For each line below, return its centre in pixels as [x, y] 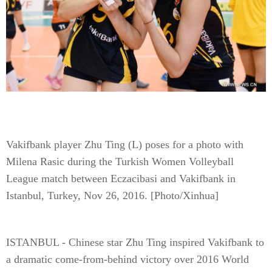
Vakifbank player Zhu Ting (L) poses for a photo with [125, 144]
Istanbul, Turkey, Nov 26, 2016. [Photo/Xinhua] [112, 195]
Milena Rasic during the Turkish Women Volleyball [120, 161]
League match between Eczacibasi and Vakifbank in [121, 178]
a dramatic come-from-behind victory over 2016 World [127, 259]
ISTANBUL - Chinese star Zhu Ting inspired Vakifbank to [135, 242]
